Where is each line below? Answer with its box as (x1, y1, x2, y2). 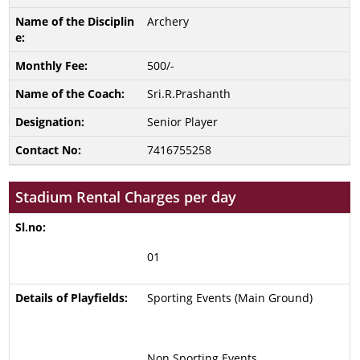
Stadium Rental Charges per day (15, 187, 237, 207)
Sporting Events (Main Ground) (146, 290, 313, 305)
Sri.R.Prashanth (146, 86, 231, 101)
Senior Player (146, 114, 218, 129)
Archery (146, 14, 189, 29)
